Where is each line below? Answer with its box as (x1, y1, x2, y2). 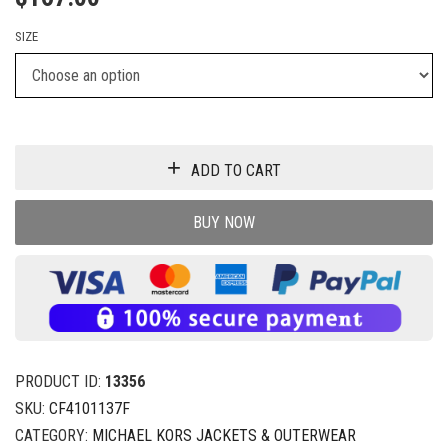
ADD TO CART (191, 160, 281, 180)
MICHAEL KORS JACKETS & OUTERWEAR (92, 426, 356, 446)
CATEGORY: (15, 426, 92, 446)
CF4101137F (49, 399, 130, 419)
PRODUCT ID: (15, 372, 105, 392)
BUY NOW (193, 212, 255, 232)
